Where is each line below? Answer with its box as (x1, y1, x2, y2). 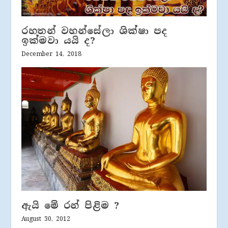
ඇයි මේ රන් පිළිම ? (21, 199, 120, 212)
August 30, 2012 (21, 214, 71, 223)
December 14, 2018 (21, 50, 82, 59)
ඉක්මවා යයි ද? (21, 35, 96, 47)
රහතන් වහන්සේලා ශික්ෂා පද (21, 25, 167, 38)
